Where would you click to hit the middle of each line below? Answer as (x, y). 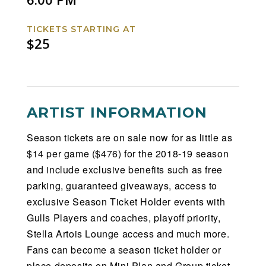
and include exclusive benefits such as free (125, 169)
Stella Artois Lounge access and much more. (128, 233)
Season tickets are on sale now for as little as (130, 137)
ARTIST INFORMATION (117, 112)
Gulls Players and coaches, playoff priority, (124, 217)
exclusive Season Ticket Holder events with (126, 201)
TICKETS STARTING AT (81, 29)
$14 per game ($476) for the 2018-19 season (128, 153)
